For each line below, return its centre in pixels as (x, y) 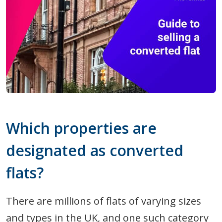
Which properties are (81, 128)
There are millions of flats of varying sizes (104, 201)
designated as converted (95, 151)
